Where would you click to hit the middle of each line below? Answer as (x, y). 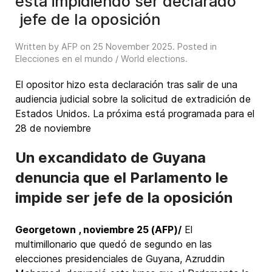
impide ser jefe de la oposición (124, 198)
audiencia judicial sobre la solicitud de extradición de (133, 99)
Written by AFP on (54, 46)
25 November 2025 (133, 46)
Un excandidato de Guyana (110, 158)
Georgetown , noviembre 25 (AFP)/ (98, 229)
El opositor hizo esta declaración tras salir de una (126, 84)
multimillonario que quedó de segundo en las (114, 244)
